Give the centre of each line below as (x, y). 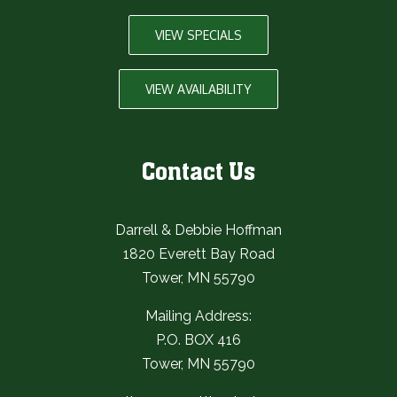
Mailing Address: (198, 315)
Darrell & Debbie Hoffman (198, 230)
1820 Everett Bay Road (198, 253)
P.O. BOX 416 (198, 339)
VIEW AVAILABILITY (198, 89)
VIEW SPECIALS (198, 35)
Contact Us (198, 173)
